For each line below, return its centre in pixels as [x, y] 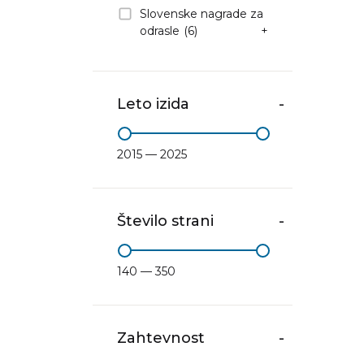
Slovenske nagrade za [201, 13]
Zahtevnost [161, 338]
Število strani [165, 221]
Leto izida [153, 104]
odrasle [160, 30]
